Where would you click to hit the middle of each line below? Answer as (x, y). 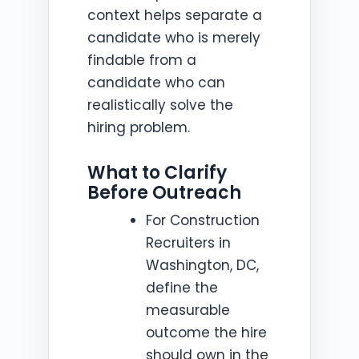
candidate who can (156, 83)
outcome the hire (206, 333)
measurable (188, 310)
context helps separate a (175, 15)
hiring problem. (139, 127)
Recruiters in (188, 243)
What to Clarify (157, 173)
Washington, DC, (202, 265)
